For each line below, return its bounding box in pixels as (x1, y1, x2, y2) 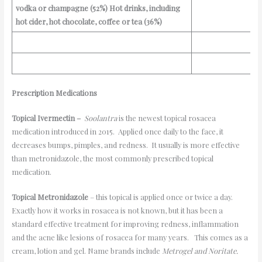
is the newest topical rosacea (118, 113, 216, 123)
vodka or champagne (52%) (16, 3, 108, 13)
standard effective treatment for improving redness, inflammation (11, 219, 239, 229)
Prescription (11, 87, 56, 98)
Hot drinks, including (109, 3, 181, 13)
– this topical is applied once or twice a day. (88, 192, 235, 202)
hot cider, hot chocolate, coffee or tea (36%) (16, 16, 163, 27)
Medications (55, 87, 97, 98)
